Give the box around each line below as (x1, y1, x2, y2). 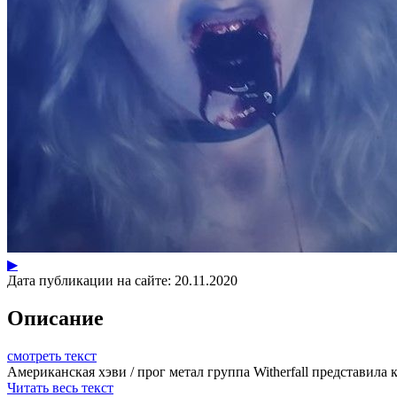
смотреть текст (7, 347, 97, 363)
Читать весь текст (7, 379, 113, 395)
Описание (7, 306, 104, 330)
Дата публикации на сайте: (7, 272, 171, 288)
